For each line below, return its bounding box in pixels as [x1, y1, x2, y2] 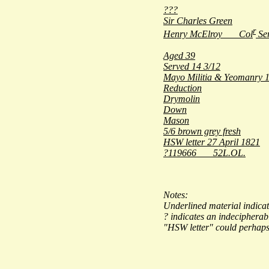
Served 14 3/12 [163, 61, 220, 71]
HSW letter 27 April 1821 [163, 136, 260, 147]
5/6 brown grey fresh [163, 125, 241, 136]
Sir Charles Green [163, 15, 232, 26]
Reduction [163, 82, 202, 93]
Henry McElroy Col [163, 28, 253, 39]
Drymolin [163, 93, 200, 104]
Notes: [163, 189, 188, 200]
